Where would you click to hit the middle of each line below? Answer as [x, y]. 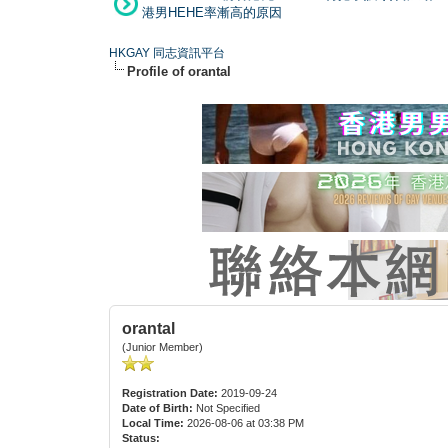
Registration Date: [170, 392]
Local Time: [153, 422]
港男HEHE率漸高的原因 [212, 12]
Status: [141, 437]
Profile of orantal [179, 71]
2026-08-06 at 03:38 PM [244, 422]
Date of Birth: [158, 407]
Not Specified [228, 407]
